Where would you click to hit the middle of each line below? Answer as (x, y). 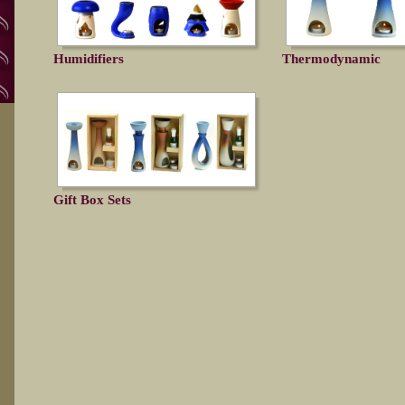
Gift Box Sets (92, 199)
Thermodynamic (331, 58)
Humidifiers (89, 58)
